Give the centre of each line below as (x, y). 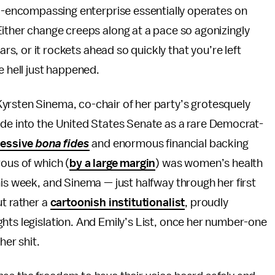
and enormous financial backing (170, 144)
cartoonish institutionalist (118, 203)
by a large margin (113, 163)
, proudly (207, 203)
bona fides (63, 144)
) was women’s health (209, 163)
